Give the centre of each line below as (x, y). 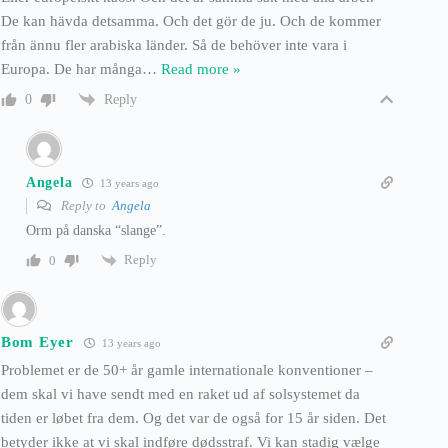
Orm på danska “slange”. (96, 231)
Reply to (85, 206)
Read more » (201, 68)
